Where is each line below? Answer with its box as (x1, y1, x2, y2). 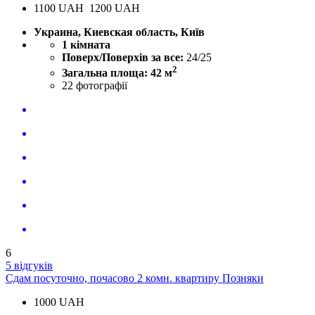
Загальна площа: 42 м (62, 67, 172, 79)
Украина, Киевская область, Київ (34, 25, 205, 38)
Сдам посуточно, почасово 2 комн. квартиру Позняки (6, 272, 264, 285)
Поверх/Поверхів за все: (62, 51, 186, 63)
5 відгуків (6, 259, 53, 272)
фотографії (76, 79, 127, 92)
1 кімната (62, 38, 110, 51)
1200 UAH (89, 1, 140, 14)
